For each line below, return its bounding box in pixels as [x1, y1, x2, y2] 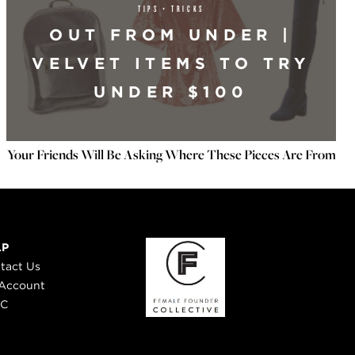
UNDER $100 [94, 82, 249, 101]
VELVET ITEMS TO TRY [32, 54, 311, 73]
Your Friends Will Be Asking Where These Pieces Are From [6, 145, 336, 164]
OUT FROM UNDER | [49, 25, 293, 44]
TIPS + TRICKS [138, 2, 204, 14]
